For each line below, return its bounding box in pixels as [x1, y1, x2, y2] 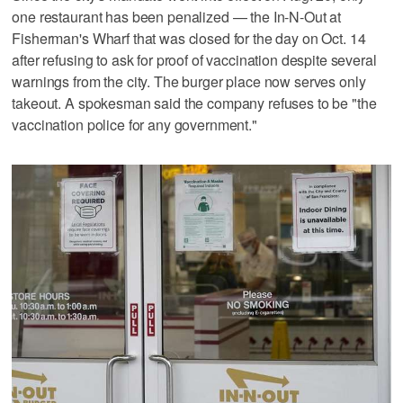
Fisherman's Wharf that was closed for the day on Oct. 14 [12, 27, 366, 49]
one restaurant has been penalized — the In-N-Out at [12, 5, 342, 27]
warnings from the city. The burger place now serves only [12, 70, 366, 92]
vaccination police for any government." [12, 113, 257, 135]
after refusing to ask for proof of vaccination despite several [12, 49, 377, 70]
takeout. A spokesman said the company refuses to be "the [12, 92, 377, 113]
